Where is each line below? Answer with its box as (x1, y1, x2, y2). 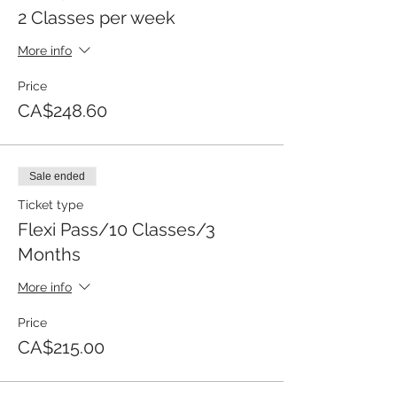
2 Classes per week (18, 6, 175, 28)
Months (18, 243, 81, 265)
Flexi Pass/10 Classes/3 (18, 218, 215, 240)
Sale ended (29, 169, 85, 183)
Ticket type (18, 197, 83, 212)
